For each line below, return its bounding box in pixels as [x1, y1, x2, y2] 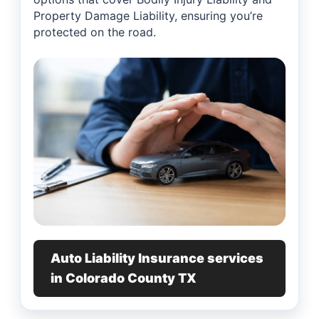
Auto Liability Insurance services [51, 251, 263, 266]
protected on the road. [33, 25, 156, 40]
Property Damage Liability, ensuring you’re [33, 9, 263, 23]
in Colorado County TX [51, 271, 197, 286]
